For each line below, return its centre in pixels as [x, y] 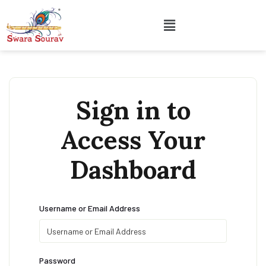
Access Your [133, 140]
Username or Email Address [90, 208]
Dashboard [133, 170]
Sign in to [133, 110]
